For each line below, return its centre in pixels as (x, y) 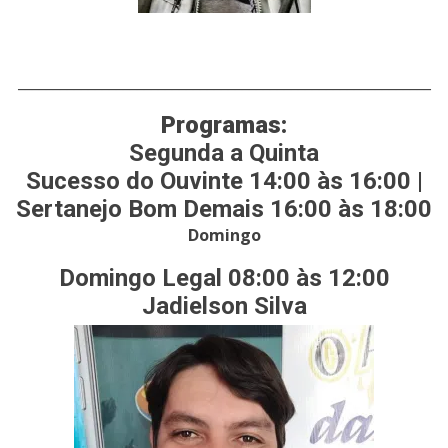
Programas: (224, 125)
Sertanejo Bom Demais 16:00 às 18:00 (224, 209)
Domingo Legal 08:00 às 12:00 (224, 278)
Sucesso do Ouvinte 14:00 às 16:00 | (224, 181)
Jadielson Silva (224, 306)
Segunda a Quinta (224, 153)
